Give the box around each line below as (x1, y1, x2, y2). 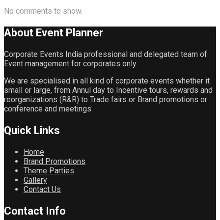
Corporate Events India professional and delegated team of (4, 49, 207, 59)
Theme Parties (24, 165, 74, 175)
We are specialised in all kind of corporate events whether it (4, 76, 210, 85)
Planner (66, 26, 103, 39)
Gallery (24, 175, 47, 185)
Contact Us (24, 184, 61, 194)
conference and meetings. (4, 104, 93, 113)
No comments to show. (4, 6, 82, 16)
